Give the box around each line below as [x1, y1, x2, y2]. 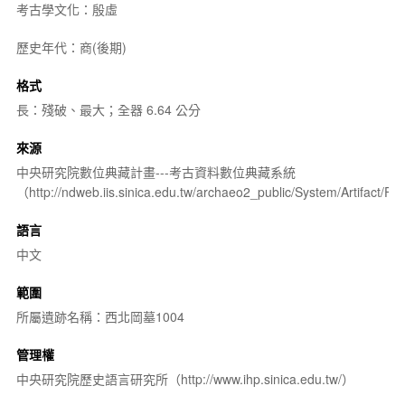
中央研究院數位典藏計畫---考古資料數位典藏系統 [15, 162, 296, 181]
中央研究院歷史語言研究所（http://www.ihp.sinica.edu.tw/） [15, 369, 354, 388]
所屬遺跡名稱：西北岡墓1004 [15, 306, 184, 325]
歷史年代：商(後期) [15, 37, 127, 56]
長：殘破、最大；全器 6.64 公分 [15, 99, 201, 118]
